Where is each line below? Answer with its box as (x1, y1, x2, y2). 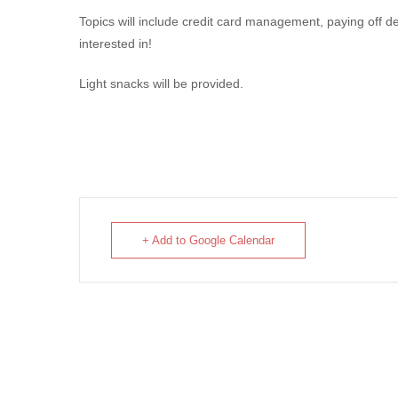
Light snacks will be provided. (79, 76, 243, 91)
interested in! (79, 36, 152, 51)
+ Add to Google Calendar (142, 234, 275, 247)
